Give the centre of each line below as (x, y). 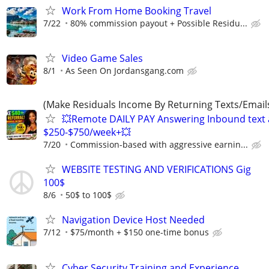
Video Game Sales (102, 58)
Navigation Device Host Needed (133, 220)
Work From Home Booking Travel (137, 11)
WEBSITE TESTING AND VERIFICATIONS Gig (156, 170)
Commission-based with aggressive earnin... (159, 144)
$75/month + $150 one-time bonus (140, 232)
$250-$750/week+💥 (87, 132)
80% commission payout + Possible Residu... (159, 23)
